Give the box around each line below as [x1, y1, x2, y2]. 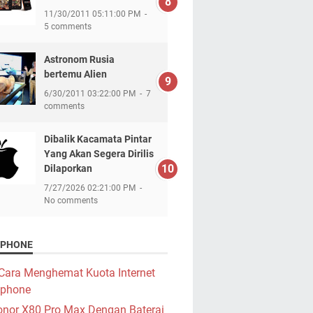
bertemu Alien [43, 68, 107, 80]
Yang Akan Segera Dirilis [43, 148, 154, 160]
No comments [43, 196, 98, 206]
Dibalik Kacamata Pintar [43, 133, 152, 145]
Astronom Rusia [43, 54, 115, 66]
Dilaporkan [43, 163, 92, 175]
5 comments [43, 22, 92, 32]
